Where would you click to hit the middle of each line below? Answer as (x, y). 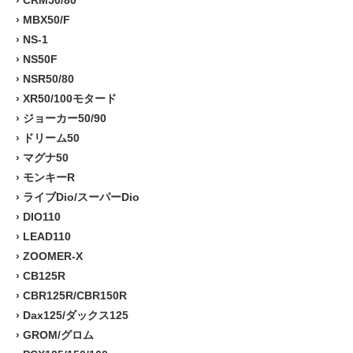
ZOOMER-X (53, 256)
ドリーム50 (51, 137)
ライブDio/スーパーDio (81, 197)
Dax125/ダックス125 (76, 315)
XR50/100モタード (70, 98)
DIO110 (42, 216)
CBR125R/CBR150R (75, 295)
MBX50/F (46, 19)
